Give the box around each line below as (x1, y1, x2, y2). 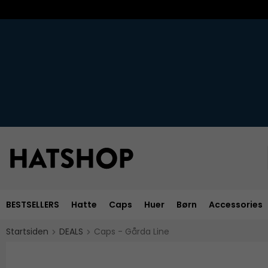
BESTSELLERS (6, 198, 59, 211)
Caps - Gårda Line (94, 225, 169, 237)
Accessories (209, 198, 263, 211)
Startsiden (6, 225, 48, 237)
